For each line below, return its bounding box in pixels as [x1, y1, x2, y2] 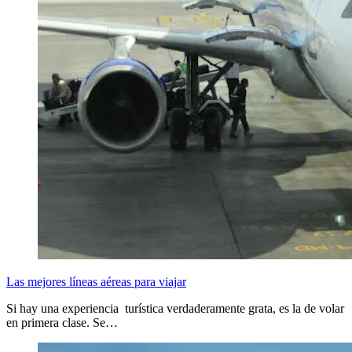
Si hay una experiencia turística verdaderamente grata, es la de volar [6, 301, 344, 315]
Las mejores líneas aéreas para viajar [6, 274, 186, 288]
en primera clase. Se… [6, 315, 118, 329]
